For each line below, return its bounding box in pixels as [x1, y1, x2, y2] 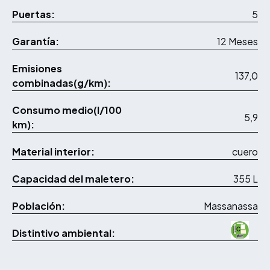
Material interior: [12, 145, 95, 159]
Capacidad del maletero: [12, 172, 134, 186]
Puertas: [12, 8, 55, 21]
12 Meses [228, 35, 258, 48]
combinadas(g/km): [12, 77, 111, 90]
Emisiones [12, 62, 62, 75]
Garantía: [12, 35, 59, 48]
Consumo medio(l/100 [12, 104, 122, 117]
